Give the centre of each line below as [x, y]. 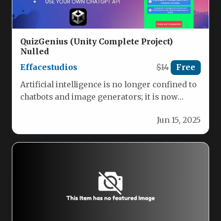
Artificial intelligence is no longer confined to [109, 84]
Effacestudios [49, 67]
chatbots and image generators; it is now [99, 97]
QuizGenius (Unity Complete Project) [96, 41]
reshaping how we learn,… [71, 109]
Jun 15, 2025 [179, 120]
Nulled [35, 51]
